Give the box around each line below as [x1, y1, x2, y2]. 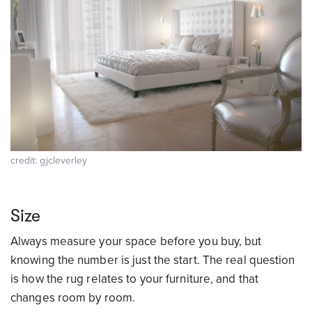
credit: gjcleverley [10, 155, 87, 167]
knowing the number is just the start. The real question [10, 253, 295, 268]
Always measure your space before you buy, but [10, 234, 262, 249]
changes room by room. [10, 290, 139, 306]
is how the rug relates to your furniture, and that [10, 272, 259, 287]
